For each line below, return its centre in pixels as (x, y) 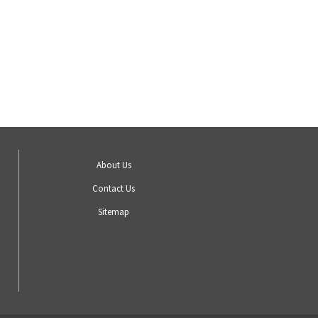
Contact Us (114, 188)
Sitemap (114, 212)
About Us (114, 165)
